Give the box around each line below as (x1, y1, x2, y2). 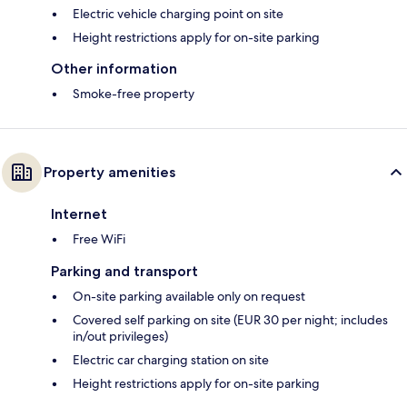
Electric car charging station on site (73, 352, 269, 369)
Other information (51, 60, 177, 78)
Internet (51, 205, 107, 223)
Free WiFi (73, 231, 125, 248)
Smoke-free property (73, 85, 194, 103)
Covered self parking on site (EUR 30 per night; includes (73, 312, 388, 329)
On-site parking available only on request (73, 288, 305, 305)
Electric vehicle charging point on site (73, 5, 283, 23)
